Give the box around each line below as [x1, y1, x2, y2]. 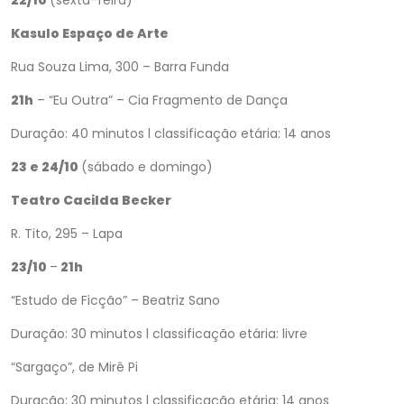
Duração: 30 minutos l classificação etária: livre [11, 325, 308, 343]
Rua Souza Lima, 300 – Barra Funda [11, 58, 229, 76]
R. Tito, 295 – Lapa [11, 225, 123, 243]
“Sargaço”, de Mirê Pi [11, 358, 138, 376]
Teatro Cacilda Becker [11, 191, 171, 209]
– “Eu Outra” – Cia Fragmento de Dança [33, 91, 288, 109]
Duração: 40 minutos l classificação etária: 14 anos [11, 124, 331, 142]
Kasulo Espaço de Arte [11, 24, 169, 42]
